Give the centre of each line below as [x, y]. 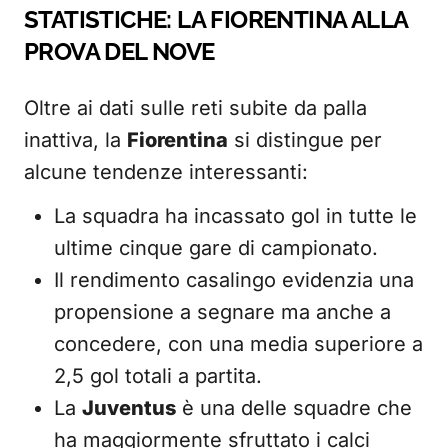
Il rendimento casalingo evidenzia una [234, 280]
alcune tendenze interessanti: [166, 172]
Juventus [129, 408]
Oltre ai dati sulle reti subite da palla [195, 108]
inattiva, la [75, 140]
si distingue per [305, 140]
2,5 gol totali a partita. [158, 376]
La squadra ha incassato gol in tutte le [235, 216]
